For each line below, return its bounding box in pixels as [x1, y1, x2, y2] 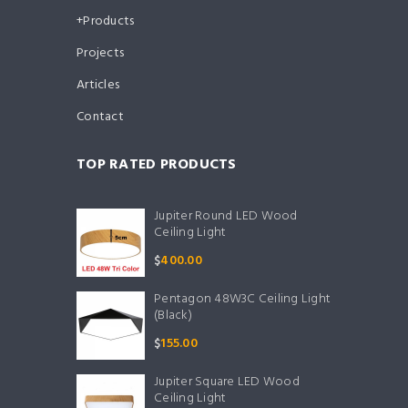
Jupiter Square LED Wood [154, 372, 300, 393]
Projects [76, 43, 124, 65]
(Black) [154, 305, 192, 327]
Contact [76, 107, 124, 128]
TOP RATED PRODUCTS [76, 153, 237, 178]
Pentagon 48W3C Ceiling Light [154, 289, 331, 311]
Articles [76, 75, 119, 97]
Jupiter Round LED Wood [154, 206, 298, 228]
